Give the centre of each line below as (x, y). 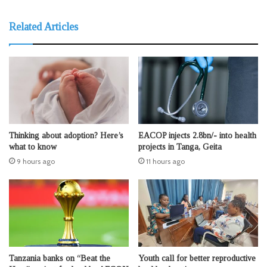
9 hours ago (36, 161)
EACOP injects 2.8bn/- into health (197, 136)
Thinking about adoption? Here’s (66, 136)
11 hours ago (165, 161)
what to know (33, 147)
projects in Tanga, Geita (180, 147)
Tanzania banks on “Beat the (60, 259)
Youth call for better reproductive (197, 259)
